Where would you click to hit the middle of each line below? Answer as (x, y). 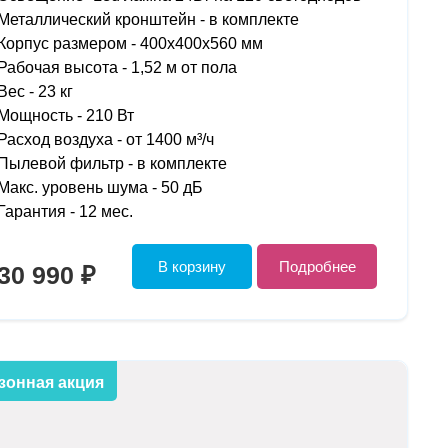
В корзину (192, 267)
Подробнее (317, 267)
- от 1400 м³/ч (163, 140)
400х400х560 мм (201, 44)
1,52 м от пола (183, 68)
